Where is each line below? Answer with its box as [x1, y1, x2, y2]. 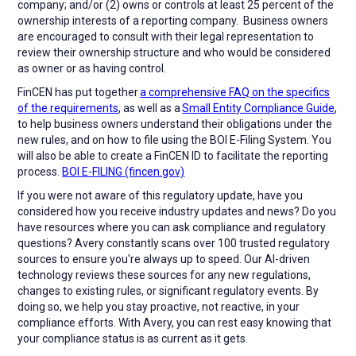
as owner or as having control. [17, 61, 167, 75]
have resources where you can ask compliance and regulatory [17, 220, 327, 234]
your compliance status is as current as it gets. [17, 331, 249, 345]
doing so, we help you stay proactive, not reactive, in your [17, 300, 300, 313]
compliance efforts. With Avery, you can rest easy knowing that [17, 315, 332, 329]
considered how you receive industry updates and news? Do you [17, 204, 337, 218]
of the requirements [17, 101, 119, 114]
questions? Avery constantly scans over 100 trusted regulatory [17, 236, 331, 250]
